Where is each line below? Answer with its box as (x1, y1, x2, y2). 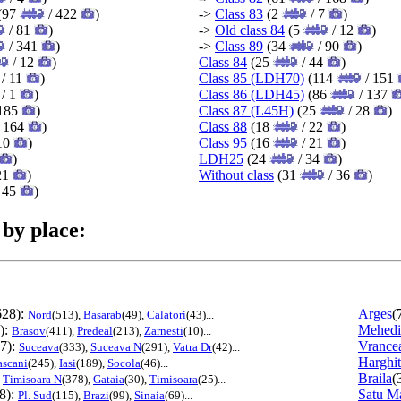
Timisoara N (3, 371, 62, 386)
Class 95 (199, 134, 247, 150)
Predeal (77, 323, 113, 337)
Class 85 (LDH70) (199, 70, 304, 86)
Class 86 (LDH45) (199, 86, 304, 102)
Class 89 (215, 38, 263, 54)
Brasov (12, 323, 46, 337)
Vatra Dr (173, 339, 212, 354)
